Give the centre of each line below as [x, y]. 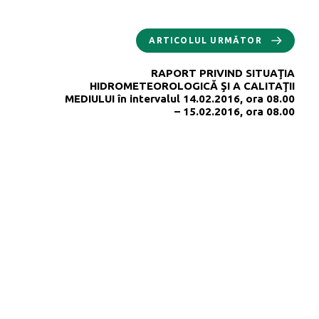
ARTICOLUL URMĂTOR [205, 40]
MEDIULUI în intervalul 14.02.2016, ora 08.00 [180, 98]
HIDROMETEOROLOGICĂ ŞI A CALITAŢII [192, 85]
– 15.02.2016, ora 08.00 [235, 111]
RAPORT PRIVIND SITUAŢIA [223, 73]
